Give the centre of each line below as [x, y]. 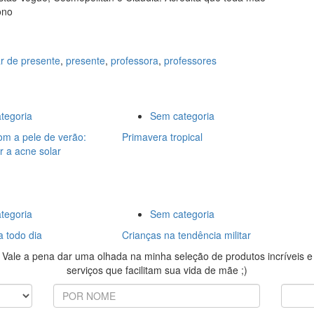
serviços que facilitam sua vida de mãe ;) [157, 269]
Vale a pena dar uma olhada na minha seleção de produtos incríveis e [157, 255]
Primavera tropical [162, 136]
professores [190, 60]
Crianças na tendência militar [186, 234]
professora [135, 60]
